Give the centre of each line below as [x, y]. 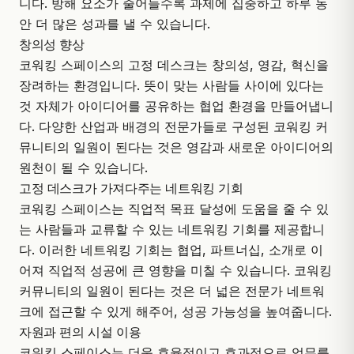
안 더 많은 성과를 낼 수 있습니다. [115, 23]
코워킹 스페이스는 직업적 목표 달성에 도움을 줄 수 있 [174, 208]
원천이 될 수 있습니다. [83, 167]
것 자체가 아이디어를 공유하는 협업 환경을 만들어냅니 [176, 105]
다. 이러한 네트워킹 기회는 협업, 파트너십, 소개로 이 [171, 249]
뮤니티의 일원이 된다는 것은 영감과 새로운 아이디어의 [176, 147]
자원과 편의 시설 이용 [80, 331]
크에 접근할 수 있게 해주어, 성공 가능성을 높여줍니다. [175, 311]
